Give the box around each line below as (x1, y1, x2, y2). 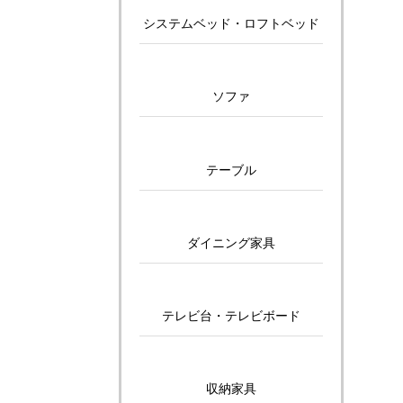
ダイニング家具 (187, 235, 275, 250)
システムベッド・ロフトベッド (143, 16, 319, 31)
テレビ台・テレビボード (162, 309, 300, 324)
